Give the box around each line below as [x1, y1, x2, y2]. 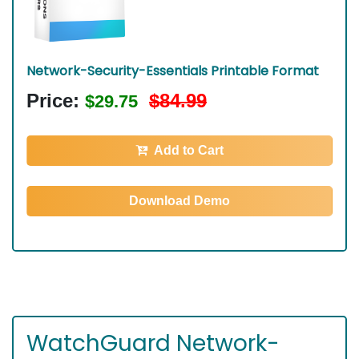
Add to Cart [154, 143, 224, 158]
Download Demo [129, 194, 230, 208]
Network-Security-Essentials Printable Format [26, 62, 319, 81]
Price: [26, 90, 85, 112]
